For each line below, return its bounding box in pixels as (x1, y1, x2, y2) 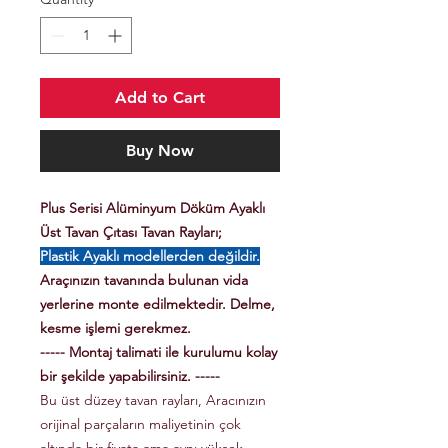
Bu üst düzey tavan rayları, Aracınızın (40, 391, 266, 410)
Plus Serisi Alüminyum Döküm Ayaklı (40, 199, 265, 218)
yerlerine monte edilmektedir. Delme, (40, 295, 275, 314)
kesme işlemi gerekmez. (40, 319, 191, 338)
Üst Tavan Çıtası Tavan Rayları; (40, 223, 222, 242)
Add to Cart (115, 88, 205, 108)
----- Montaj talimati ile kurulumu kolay (40, 343, 277, 362)
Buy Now (126, 141, 194, 161)
